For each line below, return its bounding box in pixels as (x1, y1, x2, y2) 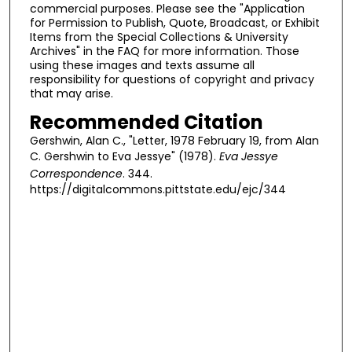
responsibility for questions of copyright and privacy (29, 71, 314, 88)
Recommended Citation (29, 108, 263, 135)
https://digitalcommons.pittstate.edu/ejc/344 (29, 181, 286, 197)
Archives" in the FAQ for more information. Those (29, 43, 299, 60)
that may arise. (29, 86, 113, 102)
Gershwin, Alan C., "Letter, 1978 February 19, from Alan (29, 132, 319, 148)
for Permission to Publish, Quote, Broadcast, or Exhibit (29, 15, 320, 31)
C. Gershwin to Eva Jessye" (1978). (29, 148, 219, 164)
